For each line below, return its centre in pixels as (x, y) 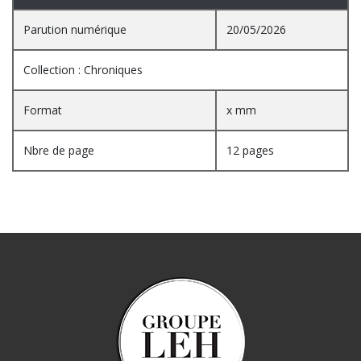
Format (43, 110)
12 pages (250, 150)
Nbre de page (59, 150)
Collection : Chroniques (83, 69)
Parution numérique (75, 29)
